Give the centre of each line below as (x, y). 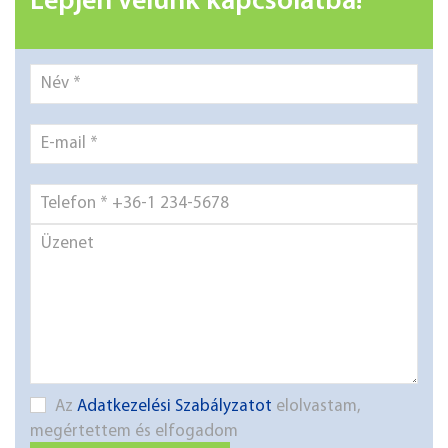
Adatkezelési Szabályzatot (174, 406)
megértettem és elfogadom (134, 431)
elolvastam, (316, 406)
